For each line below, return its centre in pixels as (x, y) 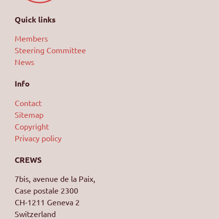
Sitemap (29, 114)
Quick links (35, 19)
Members (31, 38)
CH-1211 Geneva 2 (47, 202)
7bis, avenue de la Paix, (55, 179)
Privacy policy (38, 138)
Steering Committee (50, 50)
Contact (28, 102)
